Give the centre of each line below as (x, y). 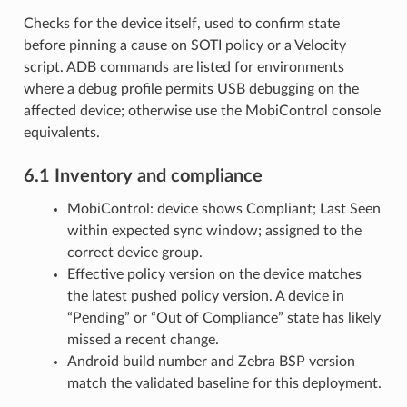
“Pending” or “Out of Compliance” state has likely (223, 318)
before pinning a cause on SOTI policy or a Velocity (184, 46)
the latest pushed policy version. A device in (205, 297)
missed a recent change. (143, 340)
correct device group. (134, 253)
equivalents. (61, 133)
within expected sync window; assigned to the (214, 231)
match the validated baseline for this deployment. (224, 384)
